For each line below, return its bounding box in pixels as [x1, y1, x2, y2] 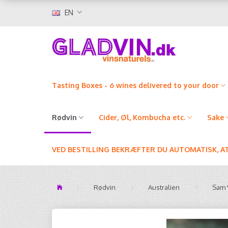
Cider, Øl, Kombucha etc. [99, 113, 185, 122]
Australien [148, 183, 180, 191]
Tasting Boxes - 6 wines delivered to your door [52, 81, 219, 90]
